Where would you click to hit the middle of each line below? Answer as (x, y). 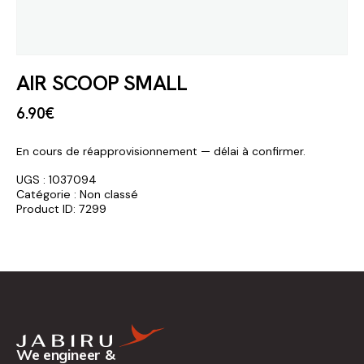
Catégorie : (48, 194)
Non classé (109, 194)
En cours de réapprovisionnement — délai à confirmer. (161, 151)
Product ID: (48, 208)
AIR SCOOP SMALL (102, 83)
